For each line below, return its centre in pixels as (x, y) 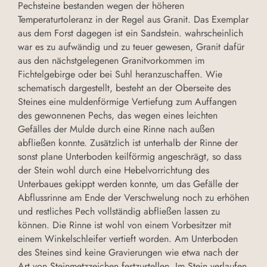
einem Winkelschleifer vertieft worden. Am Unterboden (128, 239)
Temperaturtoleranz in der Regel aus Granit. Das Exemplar (133, 20)
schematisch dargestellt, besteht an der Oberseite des (124, 88)
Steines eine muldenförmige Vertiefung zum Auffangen (127, 102)
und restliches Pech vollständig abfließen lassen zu (119, 212)
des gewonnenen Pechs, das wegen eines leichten (118, 116)
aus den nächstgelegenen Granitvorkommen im (111, 61)
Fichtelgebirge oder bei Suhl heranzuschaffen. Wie (120, 74)
